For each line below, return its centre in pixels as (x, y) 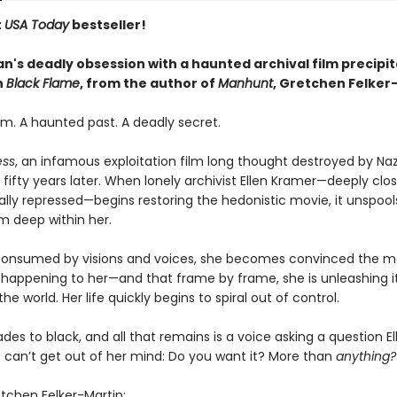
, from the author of (148, 83)
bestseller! (107, 25)
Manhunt (245, 83)
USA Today (36, 25)
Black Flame (43, 83)
